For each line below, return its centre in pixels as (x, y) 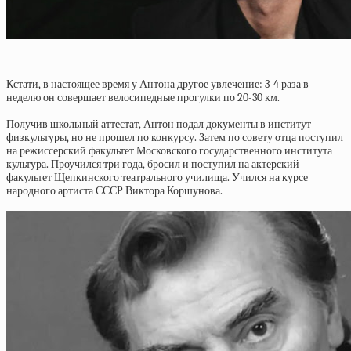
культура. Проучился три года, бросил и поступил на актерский (153, 164)
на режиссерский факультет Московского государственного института (169, 151)
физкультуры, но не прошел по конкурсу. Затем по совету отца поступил (175, 138)
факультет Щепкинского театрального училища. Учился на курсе (157, 177)
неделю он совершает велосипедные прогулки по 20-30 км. (143, 98)
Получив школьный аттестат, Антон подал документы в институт (159, 124)
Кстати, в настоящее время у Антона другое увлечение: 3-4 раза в (157, 84)
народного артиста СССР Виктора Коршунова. (114, 191)
